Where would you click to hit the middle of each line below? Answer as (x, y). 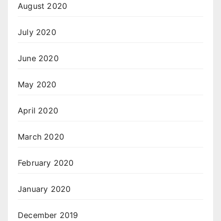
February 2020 (46, 163)
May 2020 (37, 85)
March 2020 (41, 137)
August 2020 (43, 6)
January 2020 (44, 189)
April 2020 (38, 111)
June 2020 (38, 58)
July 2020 (37, 32)
